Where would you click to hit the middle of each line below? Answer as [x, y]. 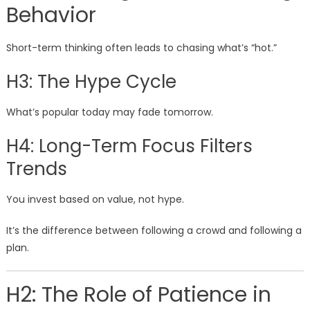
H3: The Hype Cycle [91, 82]
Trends [36, 169]
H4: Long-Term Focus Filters [129, 146]
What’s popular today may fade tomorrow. [109, 112]
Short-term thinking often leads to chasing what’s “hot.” [141, 48]
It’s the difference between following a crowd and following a [154, 231]
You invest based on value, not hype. [95, 200]
